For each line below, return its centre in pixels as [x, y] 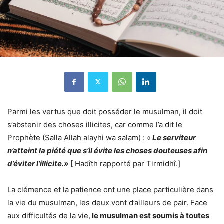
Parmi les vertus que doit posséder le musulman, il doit [105, 111]
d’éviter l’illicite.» [38, 163]
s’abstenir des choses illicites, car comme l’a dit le [95, 124]
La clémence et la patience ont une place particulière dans [110, 189]
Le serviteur [174, 137]
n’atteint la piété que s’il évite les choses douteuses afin [107, 150]
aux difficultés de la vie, [49, 215]
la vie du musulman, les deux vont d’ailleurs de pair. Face [107, 202]
